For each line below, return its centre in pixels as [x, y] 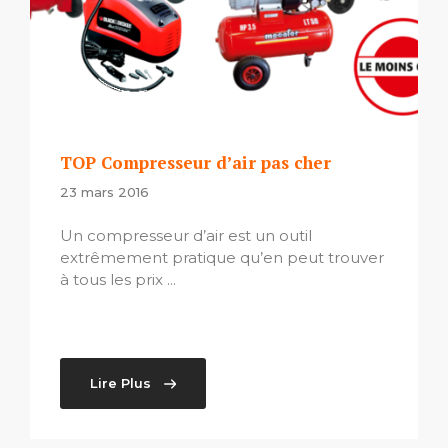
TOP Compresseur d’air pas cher [195, 162]
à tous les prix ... [118, 280]
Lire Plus [120, 383]
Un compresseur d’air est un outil [186, 236]
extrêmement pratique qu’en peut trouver [222, 258]
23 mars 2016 [104, 191]
